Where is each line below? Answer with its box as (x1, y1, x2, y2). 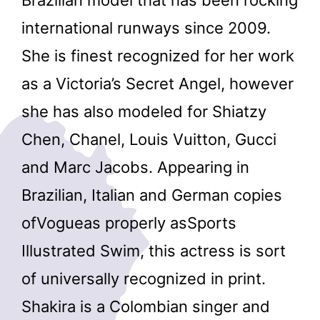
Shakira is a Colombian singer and (21, 296, 270, 316)
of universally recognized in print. (21, 269, 266, 288)
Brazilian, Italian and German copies (21, 185, 282, 204)
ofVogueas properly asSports (21, 213, 236, 232)
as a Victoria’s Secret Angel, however (21, 74, 294, 93)
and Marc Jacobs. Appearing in (21, 157, 249, 176)
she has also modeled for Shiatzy (21, 101, 266, 121)
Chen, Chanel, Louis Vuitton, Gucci (21, 129, 276, 149)
